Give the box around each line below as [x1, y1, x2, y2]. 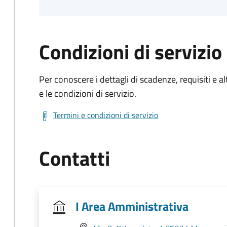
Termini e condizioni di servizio [53, 109, 158, 121]
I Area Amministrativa [75, 197, 188, 215]
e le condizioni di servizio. [39, 87, 136, 100]
